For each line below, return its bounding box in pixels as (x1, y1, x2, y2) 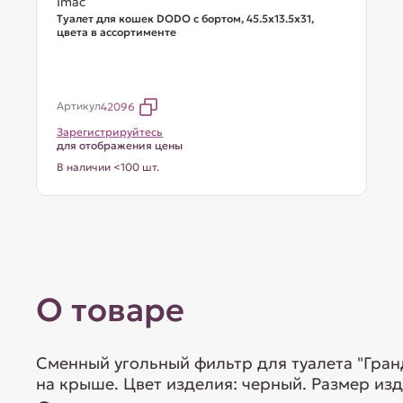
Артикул (57, 99, 102, 112)
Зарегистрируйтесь (57, 125, 164, 139)
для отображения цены (57, 139, 184, 152)
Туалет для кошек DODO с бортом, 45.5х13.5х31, (57, 12, 315, 25)
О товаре (36, 290, 185, 330)
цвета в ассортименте (57, 25, 177, 39)
